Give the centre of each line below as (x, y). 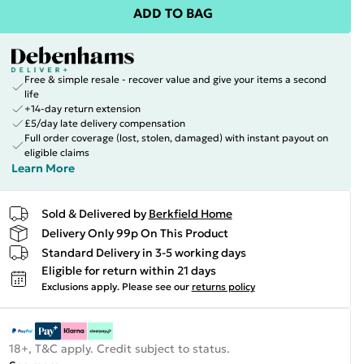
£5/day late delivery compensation (104, 123)
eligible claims (56, 152)
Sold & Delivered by (93, 213)
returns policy (223, 286)
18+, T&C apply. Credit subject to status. (119, 349)
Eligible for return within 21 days (128, 271)
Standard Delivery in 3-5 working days (143, 252)
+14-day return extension (82, 108)
